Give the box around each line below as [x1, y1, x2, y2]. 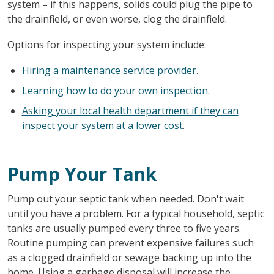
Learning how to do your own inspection [21, 83, 208, 97]
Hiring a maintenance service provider [21, 63, 196, 77]
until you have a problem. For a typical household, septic [7, 206, 264, 220]
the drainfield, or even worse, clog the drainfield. [7, 12, 227, 26]
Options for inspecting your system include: [7, 37, 206, 51]
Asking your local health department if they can [21, 103, 239, 117]
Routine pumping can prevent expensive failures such [7, 235, 254, 250]
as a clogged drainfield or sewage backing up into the [7, 250, 251, 264]
